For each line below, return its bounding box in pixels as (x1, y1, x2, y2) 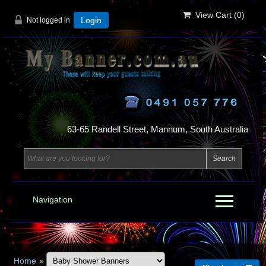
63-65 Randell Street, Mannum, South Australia (67, 123, 248, 134)
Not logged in (27, 16, 70, 24)
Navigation (33, 194, 72, 204)
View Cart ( (191, 10, 237, 20)
